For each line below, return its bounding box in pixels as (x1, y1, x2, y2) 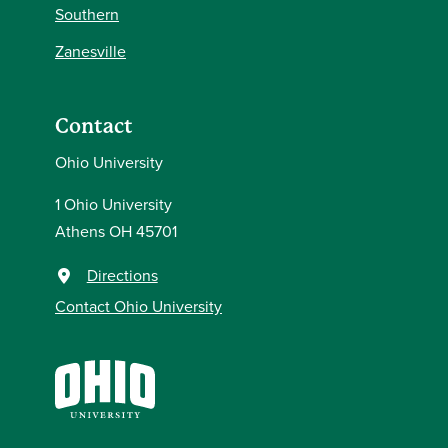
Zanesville (55, 40, 126, 62)
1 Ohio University (55, 193, 172, 215)
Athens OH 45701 (55, 220, 177, 242)
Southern (55, 3, 119, 25)
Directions (86, 264, 158, 286)
